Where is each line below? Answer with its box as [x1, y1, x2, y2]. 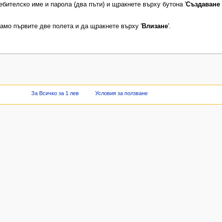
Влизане [141, 23, 168, 30]
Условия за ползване [95, 90, 148, 96]
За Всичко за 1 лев [31, 90, 79, 96]
